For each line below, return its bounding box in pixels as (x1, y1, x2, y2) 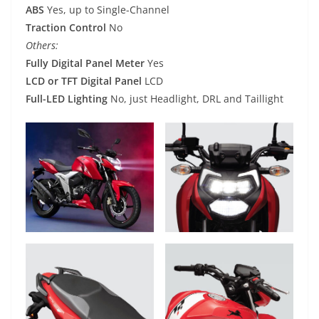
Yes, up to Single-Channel (44, 3, 169, 17)
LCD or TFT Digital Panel (26, 74, 142, 88)
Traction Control (26, 21, 106, 35)
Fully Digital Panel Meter (26, 56, 145, 70)
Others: (26, 38, 58, 53)
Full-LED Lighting (26, 92, 108, 106)
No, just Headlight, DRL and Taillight (108, 92, 283, 106)
